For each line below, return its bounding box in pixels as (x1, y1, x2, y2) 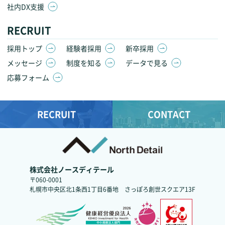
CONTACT (147, 107, 190, 121)
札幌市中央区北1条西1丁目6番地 (30, 185, 119, 194)
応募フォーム (7, 72, 49, 82)
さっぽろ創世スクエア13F (125, 185, 195, 194)
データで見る (126, 57, 168, 68)
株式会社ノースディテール (30, 164, 114, 175)
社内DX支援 (7, 1, 44, 12)
